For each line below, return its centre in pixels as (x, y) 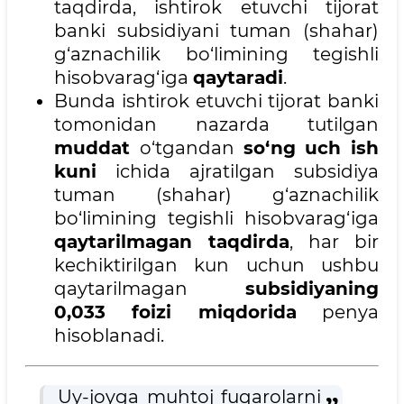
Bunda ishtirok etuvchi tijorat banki (216, 101)
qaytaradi (238, 78)
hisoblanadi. (109, 336)
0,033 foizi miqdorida (175, 312)
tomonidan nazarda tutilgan (216, 125)
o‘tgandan (191, 148)
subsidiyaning (312, 289)
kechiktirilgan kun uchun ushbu (216, 266)
